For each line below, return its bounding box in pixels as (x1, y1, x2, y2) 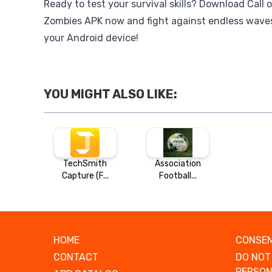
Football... (158, 171, 197, 181)
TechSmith (63, 158, 107, 169)
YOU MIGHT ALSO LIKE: (44, 87, 177, 101)
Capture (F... (61, 171, 109, 181)
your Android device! (44, 32, 138, 44)
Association (154, 158, 201, 169)
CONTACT (53, 251, 98, 263)
